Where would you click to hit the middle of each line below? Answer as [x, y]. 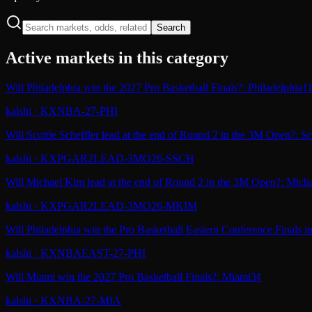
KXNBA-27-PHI [79, 111]
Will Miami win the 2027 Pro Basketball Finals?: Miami [128, 276]
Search [171, 27]
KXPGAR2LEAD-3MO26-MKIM [119, 205]
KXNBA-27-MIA [81, 300]
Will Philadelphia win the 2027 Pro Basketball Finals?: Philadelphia [154, 87]
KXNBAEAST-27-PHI [93, 253]
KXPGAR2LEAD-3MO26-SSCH [117, 158]
